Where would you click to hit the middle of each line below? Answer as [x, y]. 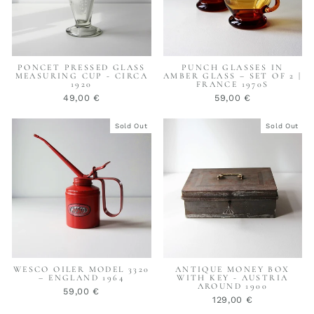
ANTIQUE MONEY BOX [232, 269]
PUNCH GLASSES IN [233, 68]
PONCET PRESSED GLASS [81, 68]
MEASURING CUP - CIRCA [81, 76]
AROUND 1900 [232, 286]
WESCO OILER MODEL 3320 [81, 269]
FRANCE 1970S [232, 84]
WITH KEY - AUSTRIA [233, 277]
